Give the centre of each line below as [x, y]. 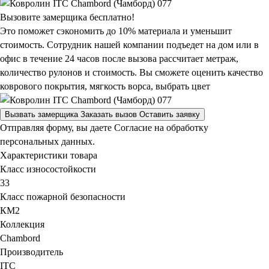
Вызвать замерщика [41, 114]
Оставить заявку [170, 114]
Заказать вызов [109, 114]
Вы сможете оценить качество [201, 72]
